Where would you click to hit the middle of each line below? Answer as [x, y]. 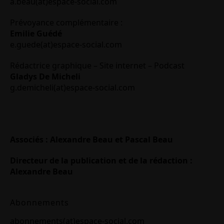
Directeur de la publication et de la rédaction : [101, 161]
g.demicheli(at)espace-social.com [72, 88]
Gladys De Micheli [45, 77]
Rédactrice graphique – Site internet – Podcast [97, 66]
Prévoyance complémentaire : [66, 23]
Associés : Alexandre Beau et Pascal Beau [91, 140]
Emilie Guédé [36, 34]
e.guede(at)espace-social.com [66, 45]
